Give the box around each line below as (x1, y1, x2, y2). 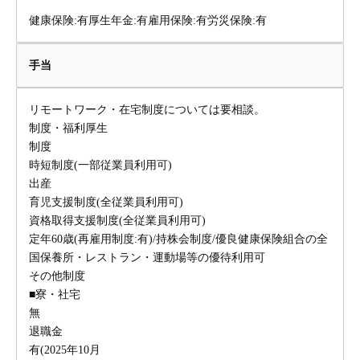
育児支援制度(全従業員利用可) (29, 196, 183, 208)
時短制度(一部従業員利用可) (29, 159, 172, 171)
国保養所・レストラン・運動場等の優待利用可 (29, 252, 265, 264)
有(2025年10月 (29, 344, 100, 356)
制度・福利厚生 (29, 122, 108, 134)
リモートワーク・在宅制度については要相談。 (29, 104, 265, 116)
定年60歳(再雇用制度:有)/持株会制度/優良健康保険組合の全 (29, 233, 328, 245)
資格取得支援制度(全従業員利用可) (29, 215, 206, 227)
